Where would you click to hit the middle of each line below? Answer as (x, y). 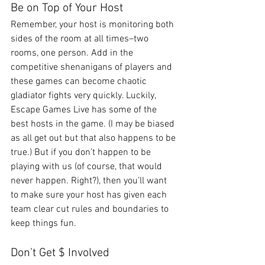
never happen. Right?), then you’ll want (90, 181)
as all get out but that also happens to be (94, 138)
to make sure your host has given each (90, 195)
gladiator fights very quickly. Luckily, (84, 96)
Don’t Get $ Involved (60, 253)
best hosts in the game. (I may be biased (94, 124)
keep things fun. (46, 224)
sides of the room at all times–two (81, 39)
